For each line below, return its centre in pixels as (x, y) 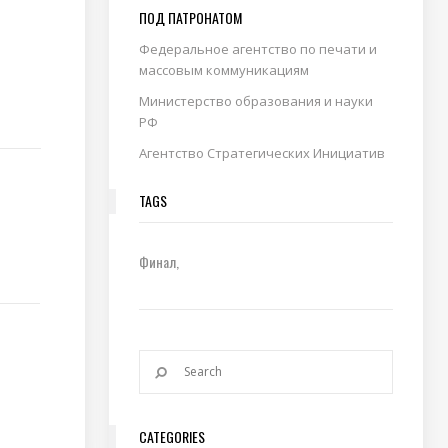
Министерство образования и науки (255, 101)
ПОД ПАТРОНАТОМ (190, 17)
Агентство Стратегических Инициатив (261, 153)
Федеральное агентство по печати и (257, 49)
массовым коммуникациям (223, 70)
